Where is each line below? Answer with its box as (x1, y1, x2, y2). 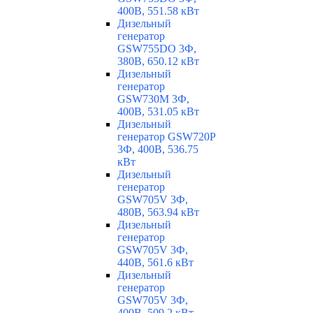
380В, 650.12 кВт (117, 55, 199, 68)
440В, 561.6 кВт (117, 256, 194, 269)
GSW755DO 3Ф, (117, 43, 196, 55)
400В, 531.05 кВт (117, 105, 199, 118)
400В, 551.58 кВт (117, 5, 199, 17)
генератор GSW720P (117, 131, 215, 143)
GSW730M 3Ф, (117, 93, 189, 105)
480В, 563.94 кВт (117, 206, 199, 219)
